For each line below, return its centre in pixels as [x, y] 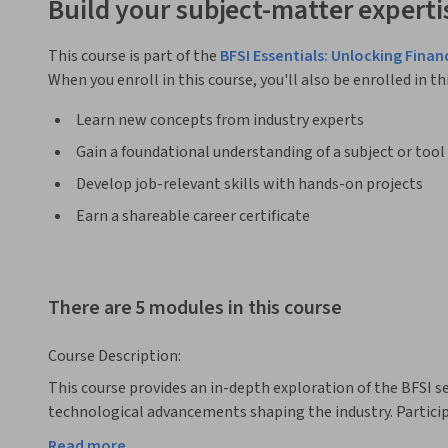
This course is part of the [134, 55]
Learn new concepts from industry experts [220, 119]
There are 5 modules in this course [195, 308]
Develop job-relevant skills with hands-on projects [249, 183]
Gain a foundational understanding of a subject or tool [260, 151]
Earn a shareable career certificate [193, 215]
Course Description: [114, 356]
